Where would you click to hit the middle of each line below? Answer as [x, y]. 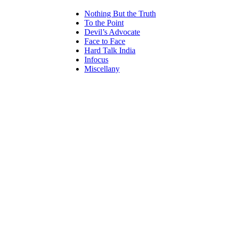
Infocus [96, 60]
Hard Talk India [110, 51]
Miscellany [102, 69]
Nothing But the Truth [120, 14]
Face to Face [105, 41]
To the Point [104, 23]
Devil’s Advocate [112, 32]
